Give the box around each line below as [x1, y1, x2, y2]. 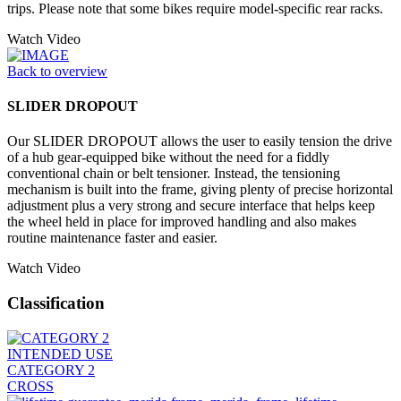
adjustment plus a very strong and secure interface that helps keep [7, 198, 375, 214]
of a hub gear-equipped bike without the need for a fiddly [7, 149, 329, 166]
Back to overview [7, 63, 107, 79]
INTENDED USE [7, 346, 113, 362]
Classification [7, 294, 105, 313]
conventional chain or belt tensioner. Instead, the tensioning [7, 166, 340, 182]
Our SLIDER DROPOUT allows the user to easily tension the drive [7, 133, 392, 149]
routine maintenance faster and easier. [7, 230, 218, 246]
